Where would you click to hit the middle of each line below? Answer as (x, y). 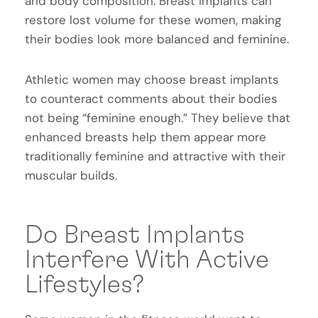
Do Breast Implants (135, 235)
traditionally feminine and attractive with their (155, 156)
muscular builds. (71, 175)
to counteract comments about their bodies (151, 98)
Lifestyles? (84, 285)
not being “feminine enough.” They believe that (158, 117)
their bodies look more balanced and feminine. (159, 39)
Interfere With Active (147, 260)
